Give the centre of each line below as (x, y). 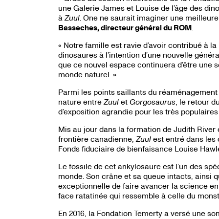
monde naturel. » (87, 74)
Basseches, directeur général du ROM (125, 28)
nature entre (81, 102)
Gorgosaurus (152, 102)
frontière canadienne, (97, 139)
